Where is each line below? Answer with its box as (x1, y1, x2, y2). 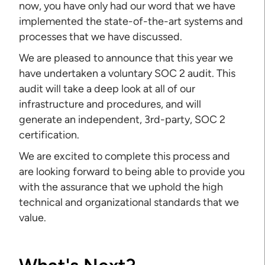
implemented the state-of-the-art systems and (19, 14, 244, 28)
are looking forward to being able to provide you (19, 164, 245, 178)
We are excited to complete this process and (19, 149, 231, 163)
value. (19, 211, 49, 224)
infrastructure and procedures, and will (19, 97, 202, 111)
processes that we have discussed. (19, 30, 183, 43)
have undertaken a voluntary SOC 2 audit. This (19, 66, 236, 80)
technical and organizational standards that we (19, 195, 240, 209)
